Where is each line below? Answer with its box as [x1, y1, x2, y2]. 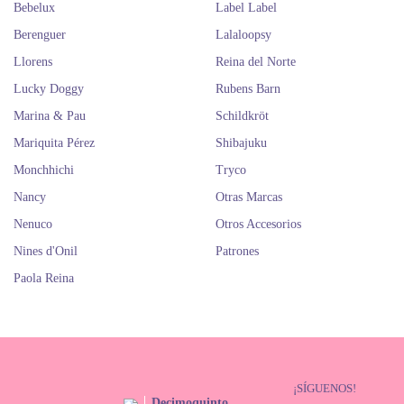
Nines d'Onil [14, 244, 78, 258]
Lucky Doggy [14, 82, 84, 96]
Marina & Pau [14, 109, 86, 123]
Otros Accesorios [216, 217, 301, 231]
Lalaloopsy [216, 28, 271, 41]
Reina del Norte [216, 55, 296, 69]
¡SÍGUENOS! [292, 381, 356, 395]
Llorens [14, 55, 52, 69]
